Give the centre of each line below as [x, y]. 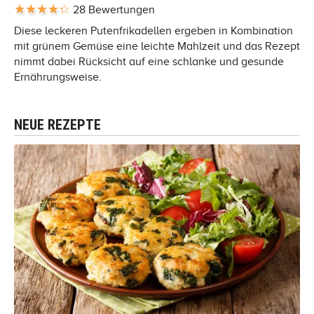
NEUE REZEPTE [57, 124]
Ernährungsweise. [58, 77]
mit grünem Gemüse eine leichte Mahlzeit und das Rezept [157, 46]
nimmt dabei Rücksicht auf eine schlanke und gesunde [149, 61]
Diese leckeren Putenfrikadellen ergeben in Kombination [153, 30]
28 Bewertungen [114, 9]
